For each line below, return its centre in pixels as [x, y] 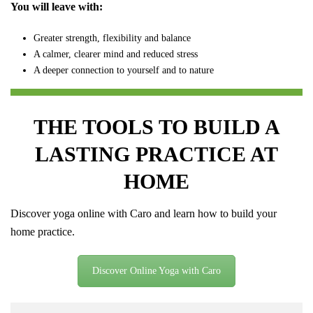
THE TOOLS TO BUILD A [156, 127]
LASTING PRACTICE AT [156, 154]
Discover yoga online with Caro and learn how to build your [144, 214]
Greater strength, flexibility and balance [112, 38]
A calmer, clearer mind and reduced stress [115, 54]
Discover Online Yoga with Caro [156, 271]
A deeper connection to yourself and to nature [123, 71]
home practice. [43, 232]
